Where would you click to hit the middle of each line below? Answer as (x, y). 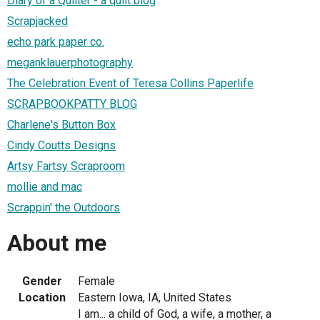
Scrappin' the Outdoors (64, 207)
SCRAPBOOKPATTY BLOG (72, 104)
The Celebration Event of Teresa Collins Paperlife (130, 83)
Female (96, 281)
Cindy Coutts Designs (61, 145)
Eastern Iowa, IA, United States (155, 297)
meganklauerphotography (70, 62)
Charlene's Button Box (61, 124)
